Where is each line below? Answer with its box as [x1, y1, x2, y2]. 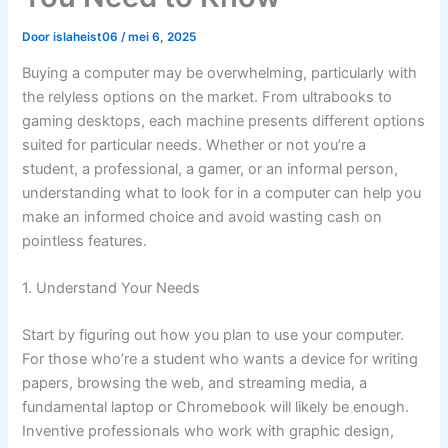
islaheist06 [53, 30, 122, 45]
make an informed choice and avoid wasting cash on [22, 207, 383, 226]
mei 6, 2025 [128, 30, 197, 45]
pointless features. [22, 231, 148, 250]
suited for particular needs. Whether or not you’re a [22, 135, 367, 154]
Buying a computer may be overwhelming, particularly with [22, 63, 418, 82]
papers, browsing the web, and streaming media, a [22, 374, 368, 393]
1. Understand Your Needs [22, 279, 201, 298]
